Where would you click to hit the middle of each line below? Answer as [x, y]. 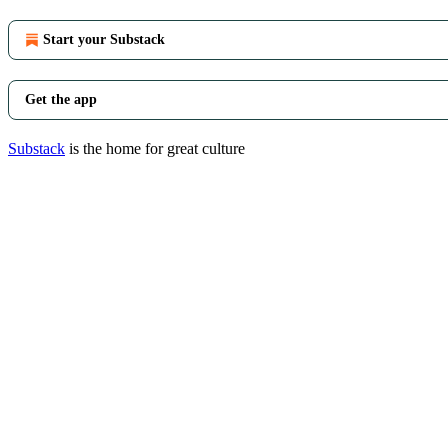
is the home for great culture [155, 148]
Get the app [61, 99]
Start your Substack [104, 39]
